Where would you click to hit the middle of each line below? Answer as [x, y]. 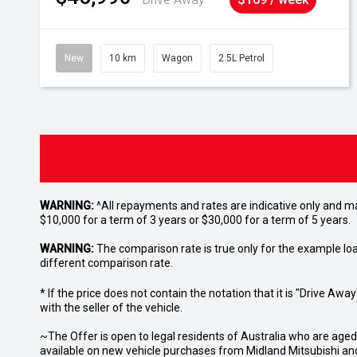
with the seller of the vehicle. [111, 308]
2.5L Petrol [241, 58]
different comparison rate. [106, 263]
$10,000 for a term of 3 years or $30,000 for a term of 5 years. [195, 220]
